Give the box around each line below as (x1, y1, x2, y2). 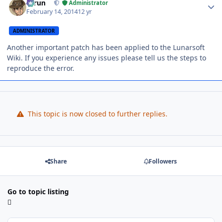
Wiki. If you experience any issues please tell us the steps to (7, 53, 206, 63)
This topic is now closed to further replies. (25, 109, 167, 118)
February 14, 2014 (26, 7, 78, 16)
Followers (148, 157, 177, 166)
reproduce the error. (7, 63, 74, 73)
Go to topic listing (7, 186, 69, 196)
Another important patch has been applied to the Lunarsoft (7, 43, 205, 53)
